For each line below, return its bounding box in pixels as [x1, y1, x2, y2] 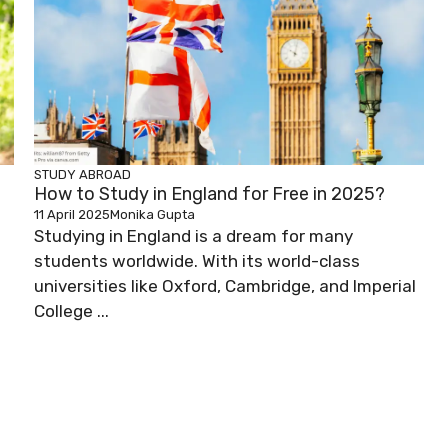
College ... [34, 301, 109, 322]
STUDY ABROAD [34, 167, 131, 183]
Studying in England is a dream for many [34, 226, 353, 247]
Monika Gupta [110, 207, 195, 223]
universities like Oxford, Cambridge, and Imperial [34, 276, 416, 297]
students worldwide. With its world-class [34, 251, 360, 272]
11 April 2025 [34, 207, 110, 223]
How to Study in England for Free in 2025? [34, 183, 385, 206]
